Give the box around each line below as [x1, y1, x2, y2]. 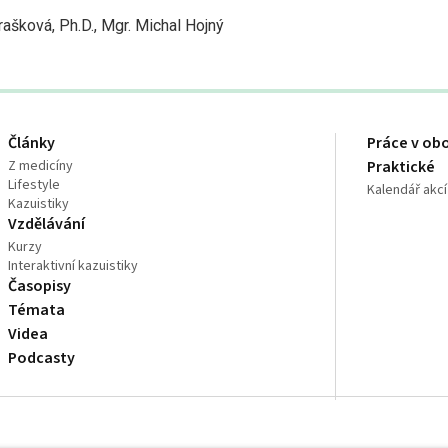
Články [8, 132, 56, 154]
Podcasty [8, 347, 76, 369]
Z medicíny [8, 156, 74, 176]
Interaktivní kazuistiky [8, 256, 139, 276]
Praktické [367, 156, 436, 178]
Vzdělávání [8, 213, 86, 235]
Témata [8, 299, 66, 321]
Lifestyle [8, 175, 61, 195]
